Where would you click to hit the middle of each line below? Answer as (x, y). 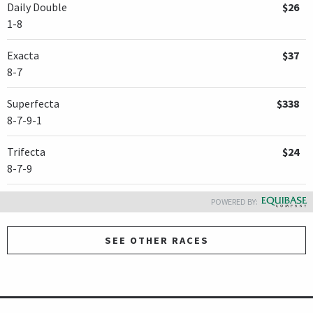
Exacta (23, 55)
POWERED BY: (234, 201)
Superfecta (33, 103)
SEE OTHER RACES (156, 241)
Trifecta (26, 151)
